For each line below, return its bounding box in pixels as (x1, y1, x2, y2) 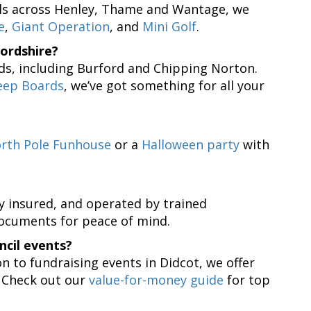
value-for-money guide (89, 271, 224, 288)
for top (224, 271, 270, 288)
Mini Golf (142, 17, 196, 35)
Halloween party (142, 135, 239, 153)
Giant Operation (12, 17, 110, 35)
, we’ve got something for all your (64, 76, 264, 94)
